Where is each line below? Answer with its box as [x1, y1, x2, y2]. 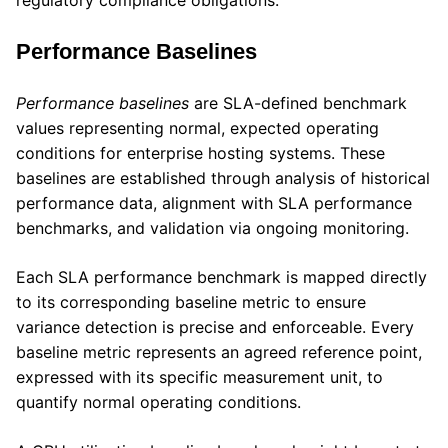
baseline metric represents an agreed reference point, [16, 342, 422, 363]
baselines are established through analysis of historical [16, 168, 430, 189]
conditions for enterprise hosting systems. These [16, 143, 385, 164]
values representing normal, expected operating [16, 118, 379, 139]
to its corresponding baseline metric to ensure [16, 292, 366, 313]
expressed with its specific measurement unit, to [16, 367, 383, 388]
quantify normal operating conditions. [16, 392, 301, 413]
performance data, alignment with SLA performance [16, 193, 412, 214]
